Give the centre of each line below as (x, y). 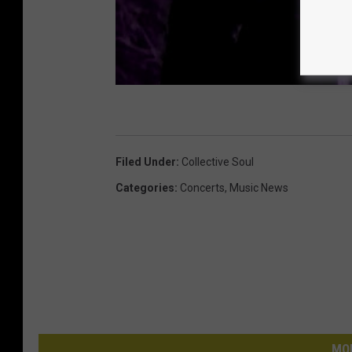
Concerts (202, 188)
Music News (259, 188)
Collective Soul (218, 162)
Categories (145, 188)
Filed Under (146, 162)
